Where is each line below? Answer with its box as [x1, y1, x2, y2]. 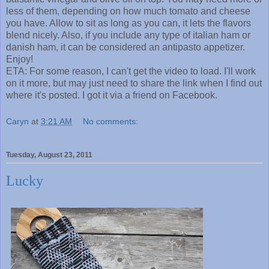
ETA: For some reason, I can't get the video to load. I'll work [6, 65, 256, 76]
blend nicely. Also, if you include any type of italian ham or [6, 29, 250, 40]
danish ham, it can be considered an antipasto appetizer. [6, 41, 245, 52]
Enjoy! [6, 53, 33, 64]
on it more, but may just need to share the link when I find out [6, 77, 262, 88]
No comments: [83, 116, 139, 126]
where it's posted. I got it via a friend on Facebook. [6, 89, 217, 100]
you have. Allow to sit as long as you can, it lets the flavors [6, 17, 251, 28]
